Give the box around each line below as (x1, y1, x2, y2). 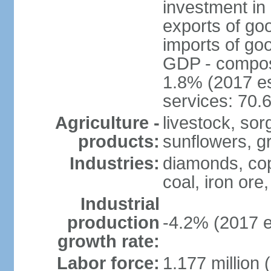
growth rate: (57, 232, 160, 251)
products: (77, 132, 160, 151)
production (67, 213, 160, 232)
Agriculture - (54, 113, 160, 132)
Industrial (80, 194, 160, 214)
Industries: (69, 154, 160, 173)
